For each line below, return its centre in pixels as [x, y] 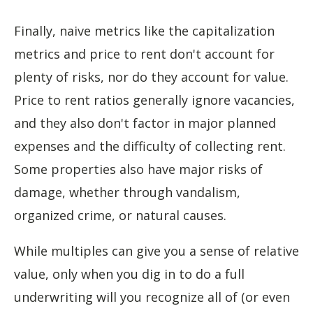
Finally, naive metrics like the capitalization [144, 31]
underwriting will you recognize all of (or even [152, 297]
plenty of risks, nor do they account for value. [151, 77]
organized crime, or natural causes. [120, 215]
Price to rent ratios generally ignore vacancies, [154, 100]
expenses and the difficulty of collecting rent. [150, 146]
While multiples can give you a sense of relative [156, 251]
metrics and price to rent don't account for [144, 54]
